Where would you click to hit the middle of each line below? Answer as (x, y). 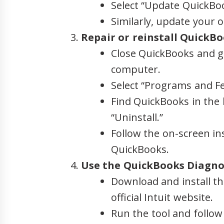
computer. (136, 69)
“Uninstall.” (137, 117)
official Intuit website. (162, 197)
